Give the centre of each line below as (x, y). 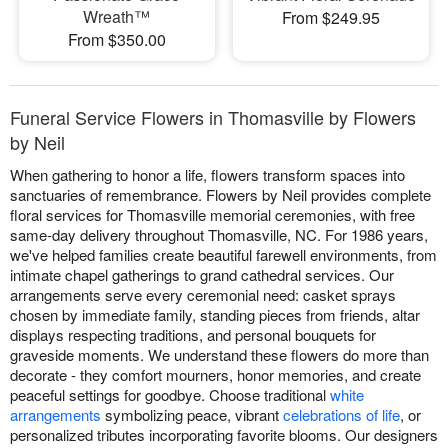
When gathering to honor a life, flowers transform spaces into (207, 174)
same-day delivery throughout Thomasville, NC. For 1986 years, (219, 234)
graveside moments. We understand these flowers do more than (219, 354)
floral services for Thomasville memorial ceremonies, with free (212, 214)
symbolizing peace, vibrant (192, 414)
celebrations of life (341, 414)
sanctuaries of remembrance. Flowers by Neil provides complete (220, 194)
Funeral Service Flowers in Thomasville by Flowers (213, 116)
